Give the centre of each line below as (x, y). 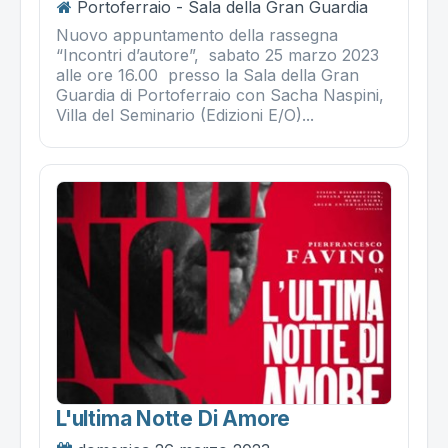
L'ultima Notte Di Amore (173, 419)
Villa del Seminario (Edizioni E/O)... (185, 114)
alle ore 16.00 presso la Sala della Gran (207, 74)
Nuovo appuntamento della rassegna (197, 34)
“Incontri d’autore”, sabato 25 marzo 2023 (217, 54)
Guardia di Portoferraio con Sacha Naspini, (220, 94)
